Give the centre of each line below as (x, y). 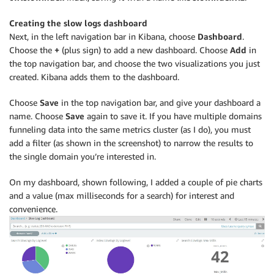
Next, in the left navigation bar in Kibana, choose (103, 36)
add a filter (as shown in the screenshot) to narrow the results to (131, 143)
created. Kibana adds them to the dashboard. (94, 76)
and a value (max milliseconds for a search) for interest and (122, 195)
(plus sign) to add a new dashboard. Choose (145, 50)
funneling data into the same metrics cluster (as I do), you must (130, 129)
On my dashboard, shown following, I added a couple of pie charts (136, 182)
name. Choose (37, 116)
